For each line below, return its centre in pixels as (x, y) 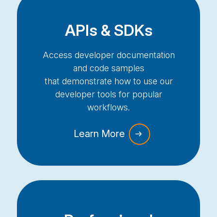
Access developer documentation (108, 55)
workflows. (108, 108)
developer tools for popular (108, 94)
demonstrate (87, 81)
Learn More (101, 134)
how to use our (142, 81)
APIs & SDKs (108, 31)
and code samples (108, 68)
